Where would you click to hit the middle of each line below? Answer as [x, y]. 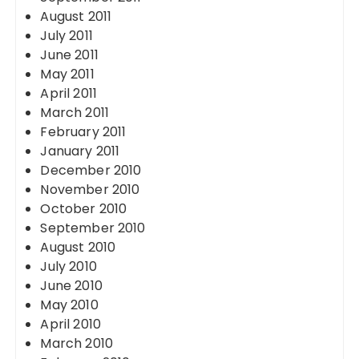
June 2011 [69, 55]
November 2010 [90, 190]
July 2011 [67, 36]
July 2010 [69, 266]
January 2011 [80, 151]
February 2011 [83, 132]
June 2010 [71, 286]
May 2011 [67, 74]
